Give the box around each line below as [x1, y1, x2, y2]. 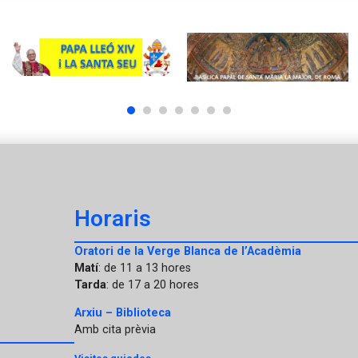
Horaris [74, 205, 151, 232]
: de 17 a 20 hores [105, 277, 199, 292]
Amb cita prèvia [74, 323, 156, 337]
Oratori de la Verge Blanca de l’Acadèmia [74, 244, 301, 258]
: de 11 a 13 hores [97, 261, 191, 275]
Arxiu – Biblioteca [74, 306, 171, 320]
